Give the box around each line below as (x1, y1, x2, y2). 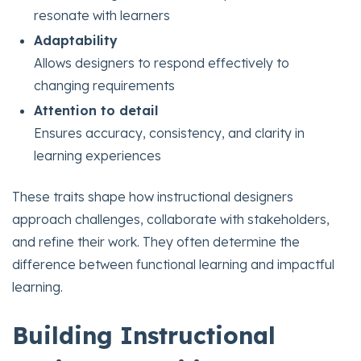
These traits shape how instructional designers (12, 188, 293, 205)
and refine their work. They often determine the (12, 233, 300, 250)
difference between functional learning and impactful (12, 255, 334, 272)
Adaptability (34, 31, 118, 48)
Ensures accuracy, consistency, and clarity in (34, 125, 305, 142)
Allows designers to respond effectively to (34, 54, 290, 71)
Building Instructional (12, 320, 276, 350)
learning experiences (34, 147, 162, 164)
